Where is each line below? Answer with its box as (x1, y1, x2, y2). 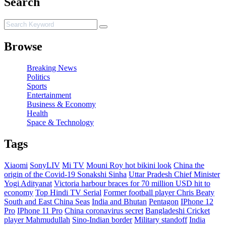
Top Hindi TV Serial (35, 188, 101, 197)
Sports (27, 81, 47, 90)
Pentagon (149, 197, 179, 206)
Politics (27, 72, 50, 81)
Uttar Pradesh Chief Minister (129, 169, 220, 179)
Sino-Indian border (72, 215, 132, 224)
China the (174, 160, 204, 169)
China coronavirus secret (65, 206, 143, 215)
